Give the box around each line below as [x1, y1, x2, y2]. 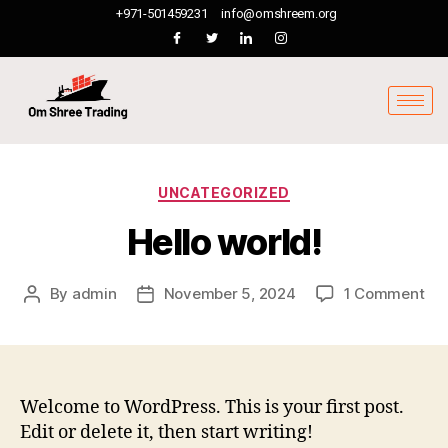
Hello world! [126, 220, 322, 265]
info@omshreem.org [221, 6, 337, 21]
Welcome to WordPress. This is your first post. [20, 396, 404, 420]
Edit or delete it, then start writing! [20, 421, 313, 445]
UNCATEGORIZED [158, 183, 290, 201]
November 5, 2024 [163, 284, 296, 304]
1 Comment [343, 284, 425, 304]
